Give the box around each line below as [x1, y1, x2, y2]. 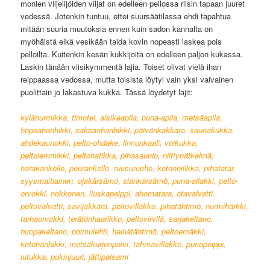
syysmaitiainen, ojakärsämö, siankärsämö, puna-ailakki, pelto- [20, 175, 239, 187]
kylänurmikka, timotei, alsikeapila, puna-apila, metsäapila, [20, 111, 223, 124]
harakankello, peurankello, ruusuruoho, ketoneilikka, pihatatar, [20, 162, 236, 174]
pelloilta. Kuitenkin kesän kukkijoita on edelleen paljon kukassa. [20, 48, 243, 60]
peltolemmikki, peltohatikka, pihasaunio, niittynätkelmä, [20, 149, 215, 162]
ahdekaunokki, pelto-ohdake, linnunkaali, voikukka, [20, 137, 199, 149]
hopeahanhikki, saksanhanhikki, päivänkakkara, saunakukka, [20, 124, 235, 136]
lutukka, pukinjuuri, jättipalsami [20, 251, 129, 263]
